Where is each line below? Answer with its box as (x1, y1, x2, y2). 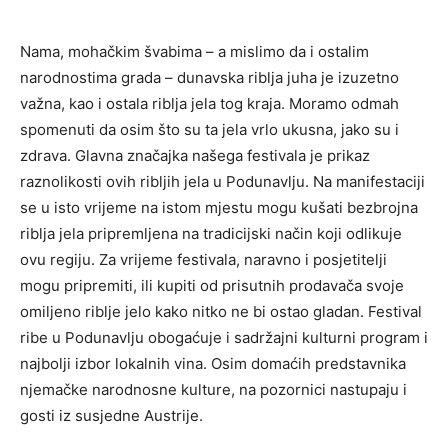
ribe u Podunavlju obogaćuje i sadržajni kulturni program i (20, 327, 428, 347)
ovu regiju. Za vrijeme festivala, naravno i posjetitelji (20, 249, 387, 269)
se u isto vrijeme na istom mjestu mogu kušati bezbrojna (20, 197, 418, 217)
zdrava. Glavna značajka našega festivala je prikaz (20, 145, 370, 165)
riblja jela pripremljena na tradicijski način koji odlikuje (20, 223, 402, 243)
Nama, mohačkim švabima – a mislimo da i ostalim (20, 41, 369, 61)
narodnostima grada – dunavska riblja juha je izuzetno (20, 67, 399, 87)
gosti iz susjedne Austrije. (20, 405, 203, 425)
